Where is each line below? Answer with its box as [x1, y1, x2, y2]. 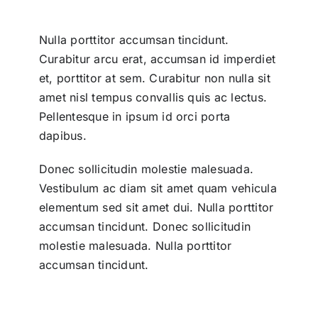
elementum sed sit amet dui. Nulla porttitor [38, 199, 274, 214]
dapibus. [38, 128, 87, 143]
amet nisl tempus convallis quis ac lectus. [38, 89, 268, 104]
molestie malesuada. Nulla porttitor [38, 238, 232, 253]
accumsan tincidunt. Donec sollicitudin [38, 219, 251, 234]
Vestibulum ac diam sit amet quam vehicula [38, 180, 277, 195]
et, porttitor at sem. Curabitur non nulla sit [38, 70, 270, 85]
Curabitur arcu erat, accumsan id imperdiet [38, 51, 276, 66]
